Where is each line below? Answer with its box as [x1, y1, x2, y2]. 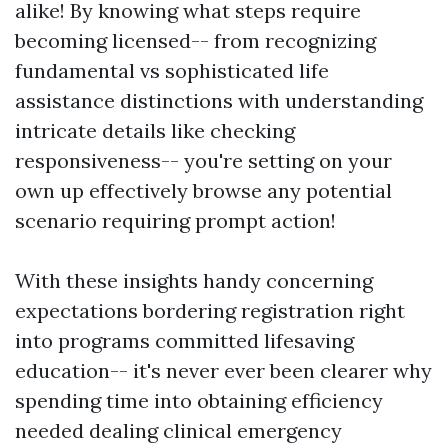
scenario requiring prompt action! [15, 208, 336, 234]
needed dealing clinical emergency [15, 418, 342, 444]
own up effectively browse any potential [15, 178, 392, 204]
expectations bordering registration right [15, 298, 405, 324]
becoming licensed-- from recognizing [15, 28, 376, 54]
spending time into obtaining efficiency [15, 388, 383, 414]
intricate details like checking [15, 118, 295, 144]
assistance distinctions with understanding [15, 88, 423, 114]
